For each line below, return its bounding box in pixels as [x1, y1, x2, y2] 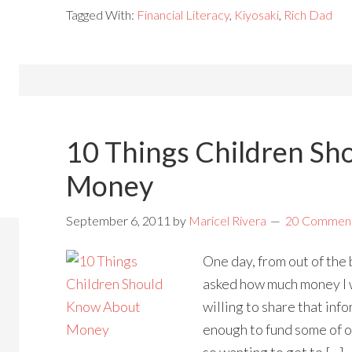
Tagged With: [66, 7, 137, 22]
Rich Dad [284, 7, 332, 22]
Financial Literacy [137, 7, 229, 22]
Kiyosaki [234, 7, 279, 22]
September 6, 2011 [66, 213, 170, 228]
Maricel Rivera [189, 213, 266, 228]
